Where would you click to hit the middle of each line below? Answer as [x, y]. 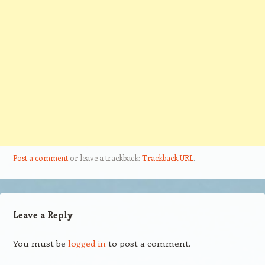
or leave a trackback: [105, 158]
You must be [40, 243]
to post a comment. [148, 243]
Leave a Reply [43, 215]
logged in [87, 243]
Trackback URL [167, 158]
